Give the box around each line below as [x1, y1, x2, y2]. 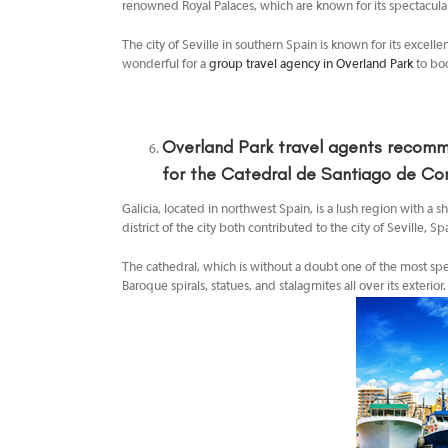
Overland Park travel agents [162, 136, 382, 159]
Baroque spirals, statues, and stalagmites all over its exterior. [122, 280, 446, 295]
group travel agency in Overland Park [209, 58, 413, 73]
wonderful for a [122, 58, 209, 73]
